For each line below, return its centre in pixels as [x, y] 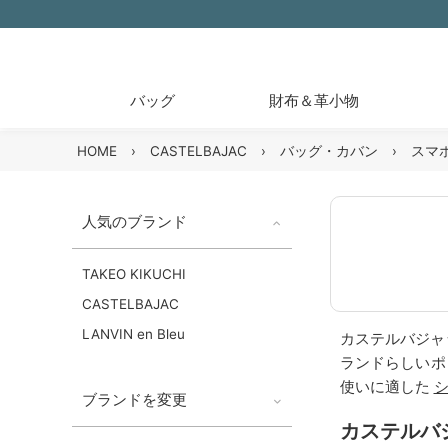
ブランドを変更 [134, 399]
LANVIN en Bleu [133, 334]
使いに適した [386, 387]
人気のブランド [134, 221]
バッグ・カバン [329, 151]
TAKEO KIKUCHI [134, 274]
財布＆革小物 [313, 100]
